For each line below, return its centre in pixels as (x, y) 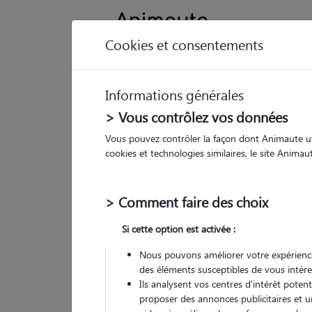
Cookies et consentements (184, 44)
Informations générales (174, 94)
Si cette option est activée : (179, 229)
